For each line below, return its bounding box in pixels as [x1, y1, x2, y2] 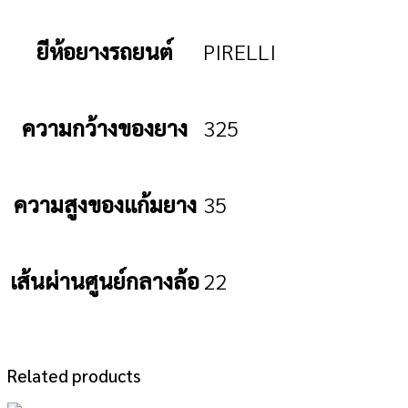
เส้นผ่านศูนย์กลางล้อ [10, 265, 199, 295]
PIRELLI [203, 36, 276, 66]
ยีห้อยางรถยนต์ [36, 36, 173, 66]
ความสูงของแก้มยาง [13, 189, 197, 219]
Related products [7, 363, 140, 386]
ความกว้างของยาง [22, 112, 188, 142]
